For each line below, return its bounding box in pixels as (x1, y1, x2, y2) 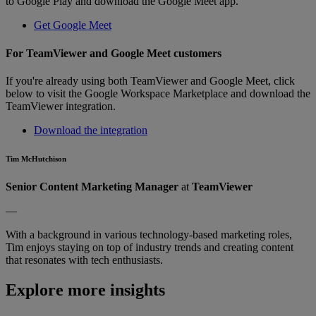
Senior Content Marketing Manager (6, 180, 178, 193)
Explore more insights (6, 280, 165, 299)
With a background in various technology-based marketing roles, (6, 228, 292, 241)
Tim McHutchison (6, 154, 66, 163)
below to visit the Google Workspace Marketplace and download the (6, 87, 310, 99)
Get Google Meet (34, 19, 111, 32)
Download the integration (34, 124, 147, 136)
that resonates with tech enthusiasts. (6, 253, 163, 266)
